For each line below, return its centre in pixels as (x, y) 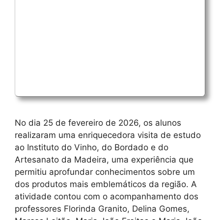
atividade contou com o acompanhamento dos (107, 196)
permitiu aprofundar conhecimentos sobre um (105, 172)
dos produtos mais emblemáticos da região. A (106, 184)
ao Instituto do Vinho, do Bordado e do (92, 147)
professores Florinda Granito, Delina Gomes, (102, 208)
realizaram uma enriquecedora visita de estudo (108, 135)
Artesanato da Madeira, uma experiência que (104, 159)
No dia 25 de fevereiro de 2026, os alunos (98, 123)
